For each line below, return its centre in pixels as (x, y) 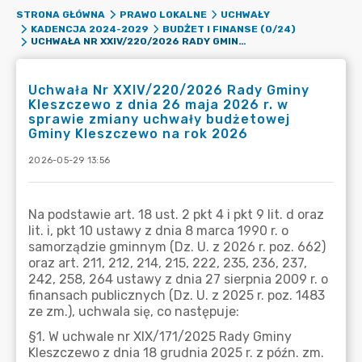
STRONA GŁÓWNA (61, 15)
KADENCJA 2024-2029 (89, 29)
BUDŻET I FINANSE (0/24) (229, 29)
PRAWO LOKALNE (163, 15)
